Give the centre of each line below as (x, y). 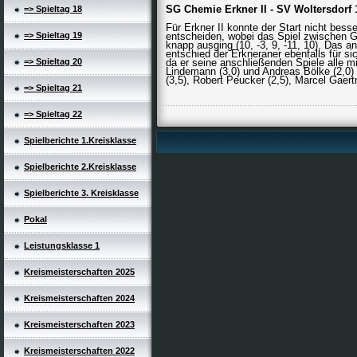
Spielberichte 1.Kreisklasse (80, 140)
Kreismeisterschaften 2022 (79, 351)
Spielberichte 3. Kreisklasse (81, 193)
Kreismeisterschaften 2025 (79, 272)
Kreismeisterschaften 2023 (79, 324)
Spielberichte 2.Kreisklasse (80, 167)
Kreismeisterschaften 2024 (79, 298)
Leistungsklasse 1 (62, 245)
